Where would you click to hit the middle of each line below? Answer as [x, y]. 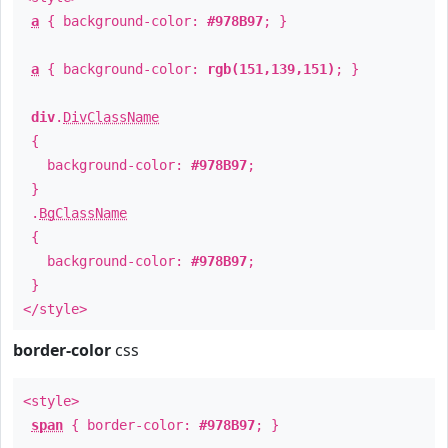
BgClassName [83, 213]
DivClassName [111, 117]
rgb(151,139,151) [271, 69]
